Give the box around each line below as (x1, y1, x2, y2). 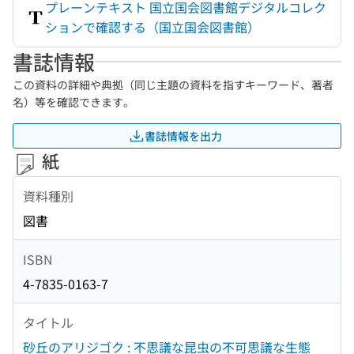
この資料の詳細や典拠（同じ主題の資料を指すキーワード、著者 (13, 77, 333, 92)
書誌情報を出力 (145, 127, 222, 144)
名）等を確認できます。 (13, 94, 134, 110)
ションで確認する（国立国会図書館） (45, 17, 260, 36)
